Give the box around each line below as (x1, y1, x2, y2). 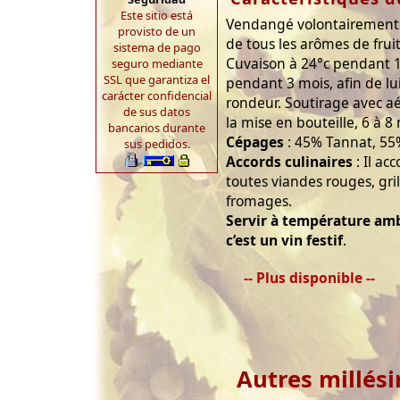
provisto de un (118, 23, 196, 39)
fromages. (226, 191, 292, 212)
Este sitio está (121, 7, 193, 23)
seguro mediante (111, 55, 203, 71)
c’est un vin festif (226, 230, 343, 251)
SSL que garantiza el (104, 71, 210, 87)
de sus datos (123, 104, 190, 120)
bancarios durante (108, 120, 205, 136)
